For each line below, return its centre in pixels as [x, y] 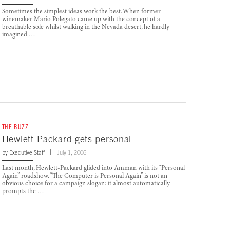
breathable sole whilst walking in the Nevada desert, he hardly [85, 28]
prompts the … [23, 191]
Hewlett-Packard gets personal [67, 139]
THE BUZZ [15, 127]
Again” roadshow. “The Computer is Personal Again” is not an [84, 176]
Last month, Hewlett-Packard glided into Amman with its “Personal [93, 168]
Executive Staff [27, 152]
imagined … [18, 35]
